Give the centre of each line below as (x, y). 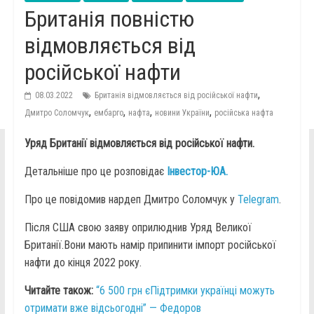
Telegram (258, 200)
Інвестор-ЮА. (197, 172)
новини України (182, 113)
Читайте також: (59, 291)
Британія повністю (109, 19)
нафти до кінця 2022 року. (83, 263)
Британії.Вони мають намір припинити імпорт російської (150, 245)
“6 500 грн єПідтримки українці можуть (185, 291)
